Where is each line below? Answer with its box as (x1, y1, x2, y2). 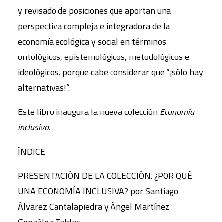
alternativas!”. (18, 81, 70, 94)
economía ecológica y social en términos (18, 35, 166, 48)
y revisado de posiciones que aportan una (18, 4, 171, 17)
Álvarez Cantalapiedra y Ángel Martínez (18, 200, 169, 213)
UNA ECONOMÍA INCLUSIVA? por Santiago (18, 184, 178, 198)
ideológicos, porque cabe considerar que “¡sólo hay (18, 65, 203, 79)
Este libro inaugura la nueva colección (18, 105, 160, 118)
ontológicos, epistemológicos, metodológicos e (18, 50, 189, 63)
